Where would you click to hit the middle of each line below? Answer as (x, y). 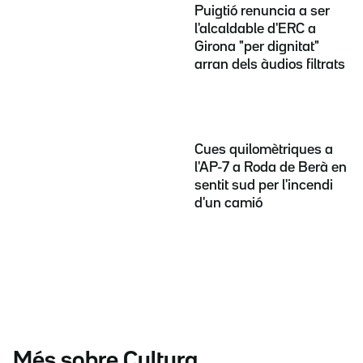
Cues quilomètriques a (264, 149)
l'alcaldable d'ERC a (255, 29)
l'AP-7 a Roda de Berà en (271, 167)
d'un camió (228, 203)
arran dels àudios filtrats (270, 64)
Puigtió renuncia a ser (262, 11)
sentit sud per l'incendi (264, 185)
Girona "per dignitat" (257, 47)
